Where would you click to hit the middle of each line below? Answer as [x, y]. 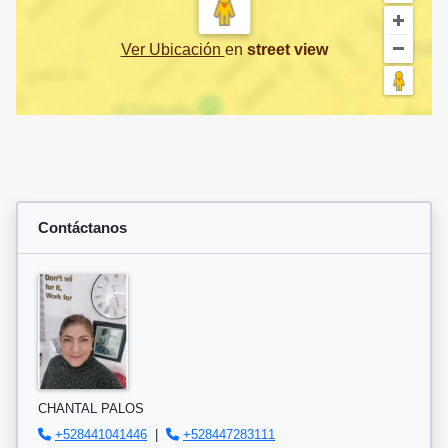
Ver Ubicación [172, 50]
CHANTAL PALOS [91, 409]
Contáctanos [82, 228]
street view [287, 50]
